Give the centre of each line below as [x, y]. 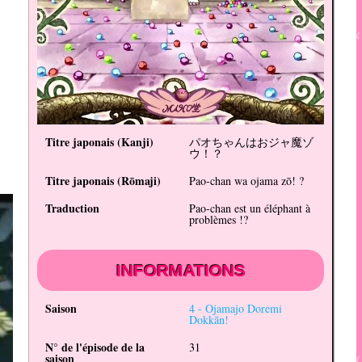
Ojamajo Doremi [243, 309]
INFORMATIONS [181, 271]
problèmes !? [218, 220]
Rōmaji [139, 181]
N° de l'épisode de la [95, 347]
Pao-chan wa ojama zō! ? [246, 181]
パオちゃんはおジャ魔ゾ [251, 142]
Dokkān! [208, 320]
